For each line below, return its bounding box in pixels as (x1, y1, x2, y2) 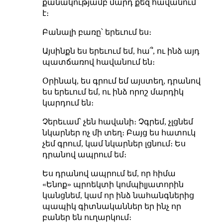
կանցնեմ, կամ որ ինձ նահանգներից (42, 191, 194, 200)
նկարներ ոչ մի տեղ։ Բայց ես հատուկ (42, 128, 196, 137)
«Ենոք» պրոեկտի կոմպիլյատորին (42, 180, 184, 189)
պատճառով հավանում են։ (42, 57, 155, 66)
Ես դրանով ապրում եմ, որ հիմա (42, 169, 176, 178)
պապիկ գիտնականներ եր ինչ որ (42, 202, 181, 211)
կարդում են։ (42, 98, 94, 107)
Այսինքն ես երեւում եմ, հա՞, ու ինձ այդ (42, 46, 200, 55)
